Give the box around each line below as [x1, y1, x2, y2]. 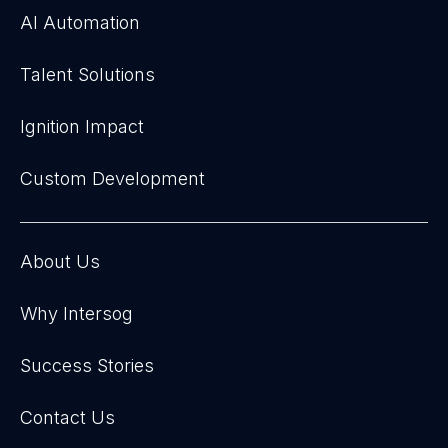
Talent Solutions [20, 64, 155, 85]
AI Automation [20, 12, 140, 33]
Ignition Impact [20, 116, 144, 137]
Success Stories [20, 355, 154, 376]
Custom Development [20, 168, 205, 189]
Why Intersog [20, 303, 133, 324]
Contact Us [20, 407, 115, 428]
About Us [20, 251, 100, 272]
